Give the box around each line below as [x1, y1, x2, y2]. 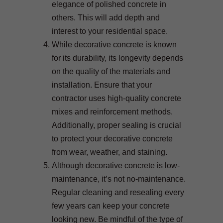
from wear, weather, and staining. [52, 147, 167, 156]
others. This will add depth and [52, 13, 160, 22]
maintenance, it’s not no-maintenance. [52, 174, 186, 183]
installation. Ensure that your [52, 80, 152, 89]
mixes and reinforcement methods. [52, 107, 173, 116]
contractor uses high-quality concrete [52, 94, 181, 103]
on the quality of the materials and [52, 67, 170, 76]
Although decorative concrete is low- [52, 161, 180, 170]
